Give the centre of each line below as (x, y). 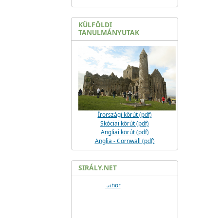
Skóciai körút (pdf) (125, 123)
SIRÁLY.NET (98, 168)
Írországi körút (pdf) (125, 115)
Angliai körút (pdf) (125, 132)
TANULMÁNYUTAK (109, 32)
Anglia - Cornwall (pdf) (125, 141)
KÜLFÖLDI (95, 25)
